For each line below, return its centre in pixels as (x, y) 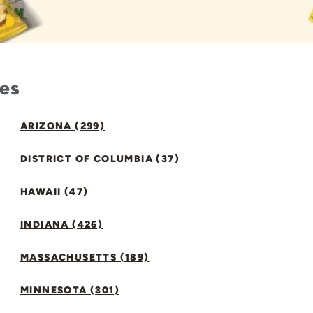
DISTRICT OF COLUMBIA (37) (100, 159)
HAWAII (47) (54, 192)
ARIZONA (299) (63, 126)
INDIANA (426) (62, 225)
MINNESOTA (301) (70, 290)
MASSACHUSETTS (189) (85, 257)
